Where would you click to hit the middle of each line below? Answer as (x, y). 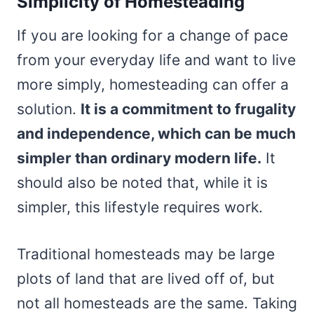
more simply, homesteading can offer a (153, 84)
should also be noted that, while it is (142, 182)
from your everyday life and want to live (156, 60)
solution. (49, 109)
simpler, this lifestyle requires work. (142, 207)
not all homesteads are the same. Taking (157, 303)
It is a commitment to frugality (188, 109)
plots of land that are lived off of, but (146, 278)
